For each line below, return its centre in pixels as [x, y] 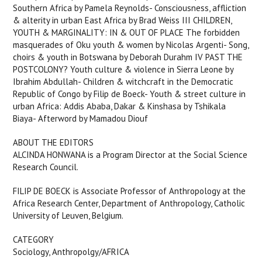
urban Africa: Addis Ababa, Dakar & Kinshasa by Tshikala [120, 106]
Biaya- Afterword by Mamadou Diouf [81, 118]
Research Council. [46, 167]
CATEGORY [34, 239]
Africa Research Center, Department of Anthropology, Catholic [129, 203]
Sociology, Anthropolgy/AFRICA [71, 252]
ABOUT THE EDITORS [54, 142]
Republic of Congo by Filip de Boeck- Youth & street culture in [130, 94]
